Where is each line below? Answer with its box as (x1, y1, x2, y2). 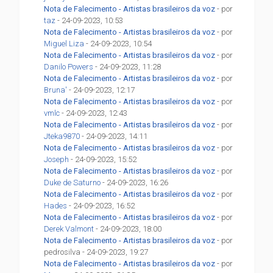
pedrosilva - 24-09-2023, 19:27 (44, 247, 149, 257)
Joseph (44, 155, 69, 165)
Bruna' (44, 85, 68, 95)
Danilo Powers (44, 62, 94, 72)
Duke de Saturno (44, 178, 101, 188)
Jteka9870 (44, 132, 80, 141)
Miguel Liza (44, 39, 85, 49)
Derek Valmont (44, 224, 94, 234)
